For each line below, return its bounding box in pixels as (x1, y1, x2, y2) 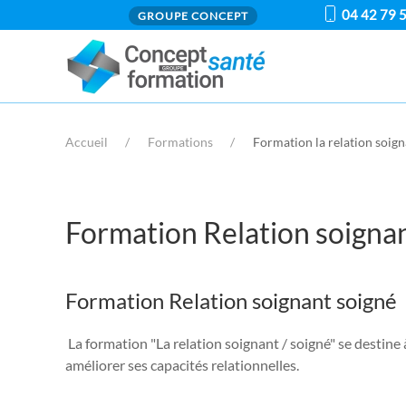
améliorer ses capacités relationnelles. (65, 356, 299, 374)
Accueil (65, 134, 108, 150)
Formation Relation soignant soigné (65, 287, 397, 314)
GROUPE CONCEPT (138, 9, 248, 23)
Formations (148, 134, 213, 150)
